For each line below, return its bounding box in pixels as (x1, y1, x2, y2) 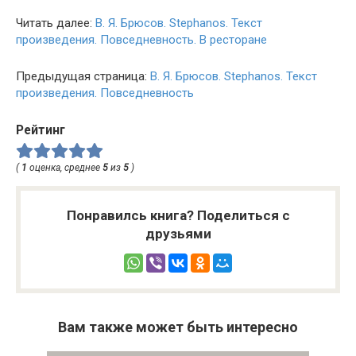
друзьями (145, 225, 211, 242)
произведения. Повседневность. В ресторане (16, 33, 267, 47)
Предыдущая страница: (16, 69, 150, 83)
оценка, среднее (27, 161, 103, 173)
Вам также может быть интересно (58, 318, 298, 335)
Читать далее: (16, 16, 95, 30)
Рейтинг (16, 122, 65, 137)
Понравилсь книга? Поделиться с (66, 207, 290, 223)
